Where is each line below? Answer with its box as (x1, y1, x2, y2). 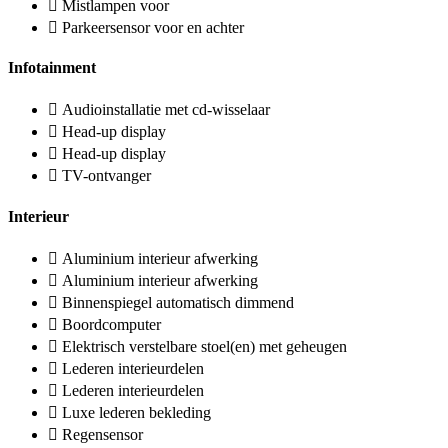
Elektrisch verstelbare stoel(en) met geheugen (62, 338, 347, 355)
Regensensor (62, 426, 143, 443)
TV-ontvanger (62, 167, 151, 185)
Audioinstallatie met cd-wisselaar (62, 101, 270, 119)
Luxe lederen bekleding (62, 404, 211, 421)
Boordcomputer (62, 316, 161, 333)
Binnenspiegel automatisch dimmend (62, 294, 294, 311)
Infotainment (8, 59, 96, 77)
